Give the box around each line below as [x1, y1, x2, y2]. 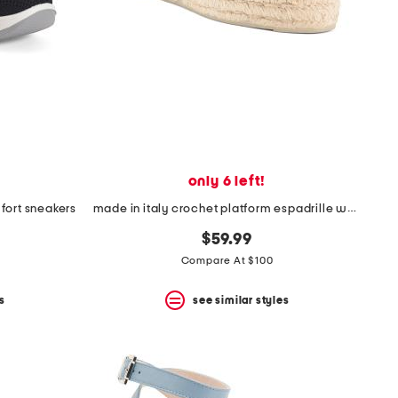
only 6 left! [187, 174, 267, 189]
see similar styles [193, 294, 290, 306]
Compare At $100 [180, 255, 274, 267]
